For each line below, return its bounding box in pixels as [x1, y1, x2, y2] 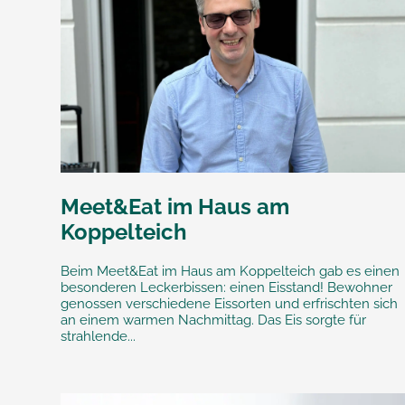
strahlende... [61, 328, 137, 345]
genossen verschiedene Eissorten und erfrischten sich [61, 296, 399, 313]
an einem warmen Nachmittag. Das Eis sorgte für [61, 312, 367, 329]
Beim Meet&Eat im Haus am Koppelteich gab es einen [61, 263, 400, 280]
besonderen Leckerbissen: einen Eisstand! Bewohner [61, 279, 393, 297]
